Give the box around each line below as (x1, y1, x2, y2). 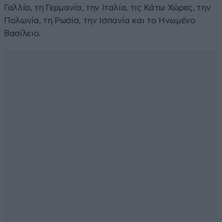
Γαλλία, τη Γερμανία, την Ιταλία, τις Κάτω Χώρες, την (4, 3, 211, 12)
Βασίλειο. (4, 29, 41, 38)
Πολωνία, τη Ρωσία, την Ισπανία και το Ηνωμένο (4, 16, 196, 25)
